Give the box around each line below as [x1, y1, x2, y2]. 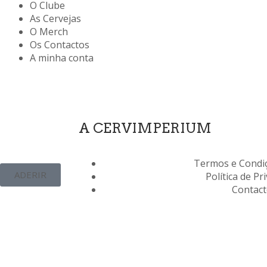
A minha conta [29, 51, 94, 64]
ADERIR [14, 169, 46, 181]
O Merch [29, 25, 68, 38]
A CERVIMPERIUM [79, 120, 212, 136]
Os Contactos [29, 38, 89, 51]
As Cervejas [29, 12, 81, 25]
